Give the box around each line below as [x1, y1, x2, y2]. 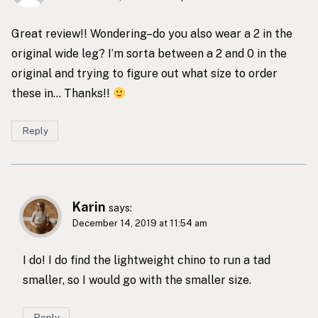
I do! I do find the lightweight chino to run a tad [23, 253, 270, 268]
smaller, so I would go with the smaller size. [23, 273, 251, 287]
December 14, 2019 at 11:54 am [72, 217, 207, 229]
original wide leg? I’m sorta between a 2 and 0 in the [11, 47, 287, 61]
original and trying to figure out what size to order [11, 67, 278, 81]
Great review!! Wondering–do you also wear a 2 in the [11, 27, 292, 41]
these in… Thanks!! [11, 87, 113, 101]
